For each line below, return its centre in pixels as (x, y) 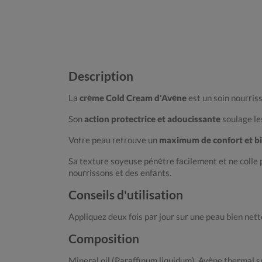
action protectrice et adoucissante (152, 119)
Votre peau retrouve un (113, 140)
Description (102, 76)
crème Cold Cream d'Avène (133, 98)
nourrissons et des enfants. (121, 173)
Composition (105, 239)
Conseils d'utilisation (127, 195)
